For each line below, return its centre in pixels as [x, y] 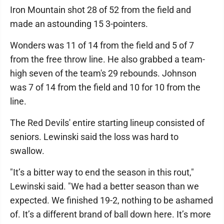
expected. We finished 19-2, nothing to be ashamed [111, 200]
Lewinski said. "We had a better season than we [104, 186]
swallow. [27, 151]
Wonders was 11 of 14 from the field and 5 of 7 [102, 45]
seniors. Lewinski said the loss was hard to [94, 137]
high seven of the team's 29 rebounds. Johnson [103, 73]
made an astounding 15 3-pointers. [79, 24]
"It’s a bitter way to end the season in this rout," [102, 172]
